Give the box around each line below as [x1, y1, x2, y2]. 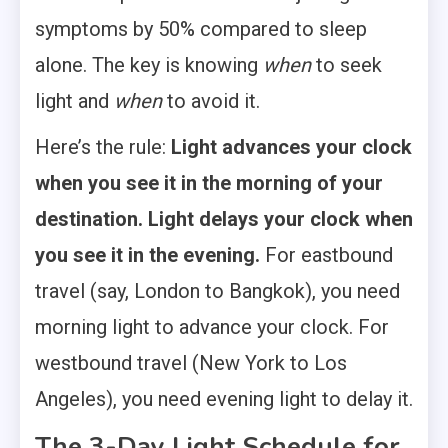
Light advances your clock [171, 134, 412, 159]
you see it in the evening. [35, 242, 260, 267]
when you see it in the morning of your [35, 170, 383, 195]
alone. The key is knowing [35, 52, 263, 77]
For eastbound [260, 242, 393, 267]
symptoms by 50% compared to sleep [35, 16, 367, 41]
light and [35, 88, 114, 113]
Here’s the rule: [35, 134, 171, 159]
